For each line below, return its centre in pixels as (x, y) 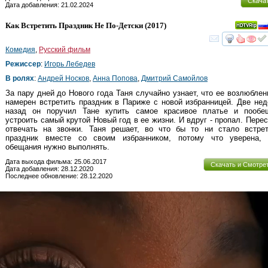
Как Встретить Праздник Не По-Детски (74, 25)
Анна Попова (115, 78)
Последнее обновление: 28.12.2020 (59, 176)
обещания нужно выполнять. (57, 147)
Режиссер (23, 64)
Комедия (20, 49)
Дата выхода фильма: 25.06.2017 (56, 161)
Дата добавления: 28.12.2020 (49, 168)
